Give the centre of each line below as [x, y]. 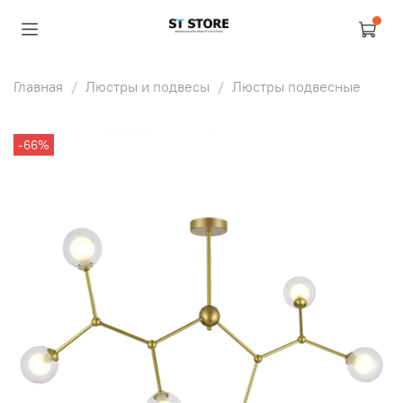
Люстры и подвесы [148, 86]
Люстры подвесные [296, 86]
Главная [38, 86]
